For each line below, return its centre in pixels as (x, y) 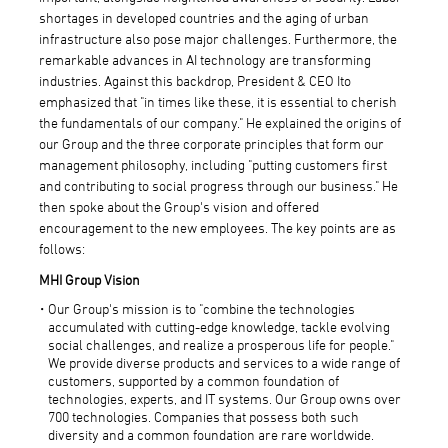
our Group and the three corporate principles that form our (211, 143)
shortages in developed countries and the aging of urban (203, 17)
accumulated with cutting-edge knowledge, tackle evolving (219, 326)
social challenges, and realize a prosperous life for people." (221, 344)
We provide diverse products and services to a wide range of (224, 362)
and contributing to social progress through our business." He (218, 185)
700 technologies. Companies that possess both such (204, 416)
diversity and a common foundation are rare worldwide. (211, 434)
